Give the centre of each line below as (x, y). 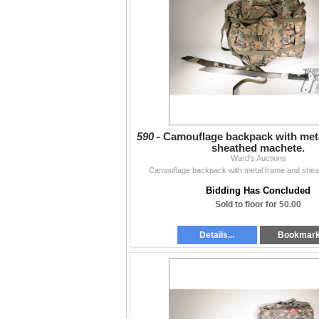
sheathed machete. (258, 148)
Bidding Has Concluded (258, 191)
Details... (217, 235)
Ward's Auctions (258, 158)
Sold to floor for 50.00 (258, 205)
